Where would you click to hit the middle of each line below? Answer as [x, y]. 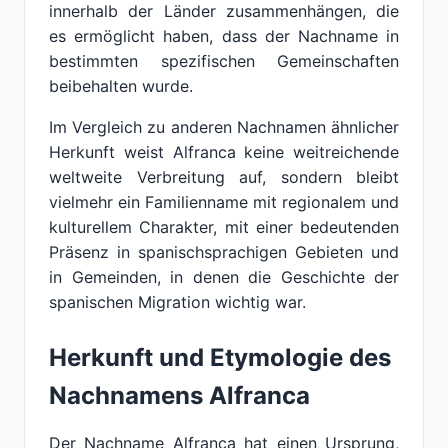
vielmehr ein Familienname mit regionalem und [224, 202]
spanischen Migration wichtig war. [177, 302]
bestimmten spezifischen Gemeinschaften [224, 61]
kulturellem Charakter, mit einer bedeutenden [224, 227]
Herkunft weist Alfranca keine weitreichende [224, 152]
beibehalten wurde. [121, 86]
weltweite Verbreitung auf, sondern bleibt [224, 177]
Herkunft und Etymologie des [220, 357]
